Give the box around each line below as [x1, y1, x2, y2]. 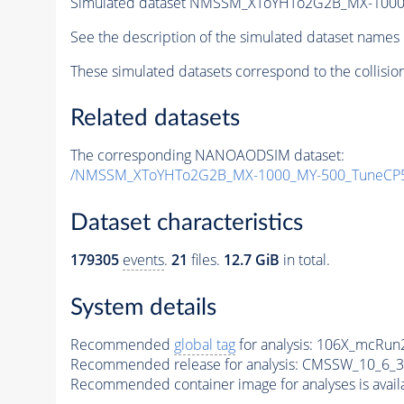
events [122, 250, 164, 270]
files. [187, 250, 224, 270]
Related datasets [69, 106, 240, 131]
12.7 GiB [223, 250, 280, 270]
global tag [173, 334, 235, 354]
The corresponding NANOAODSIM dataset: [69, 145, 344, 166]
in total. [279, 250, 330, 270]
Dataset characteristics [69, 211, 303, 234]
